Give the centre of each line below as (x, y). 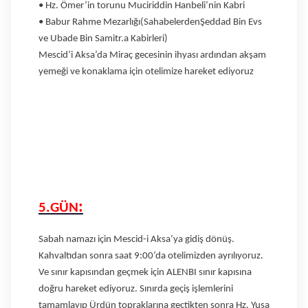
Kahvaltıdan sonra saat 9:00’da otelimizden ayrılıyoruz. (151, 256)
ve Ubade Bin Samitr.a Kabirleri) (103, 38)
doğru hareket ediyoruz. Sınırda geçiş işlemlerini (136, 289)
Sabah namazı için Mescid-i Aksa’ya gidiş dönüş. (136, 239)
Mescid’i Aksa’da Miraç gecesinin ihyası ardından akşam (152, 55)
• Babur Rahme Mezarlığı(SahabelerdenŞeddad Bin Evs (150, 22)
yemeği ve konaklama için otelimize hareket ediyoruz (146, 71)
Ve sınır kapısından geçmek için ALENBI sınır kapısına (145, 272)
